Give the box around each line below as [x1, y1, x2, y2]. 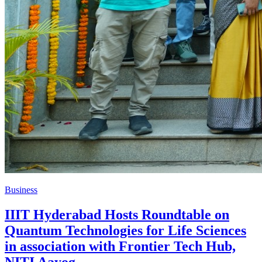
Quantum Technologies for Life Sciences [5, 222, 246, 238]
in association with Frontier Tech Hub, [5, 238, 236, 254]
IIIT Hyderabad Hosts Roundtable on [5, 206, 229, 222]
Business [5, 184, 37, 195]
